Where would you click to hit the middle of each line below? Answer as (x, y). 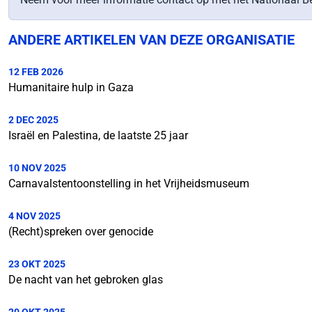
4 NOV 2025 (34, 216)
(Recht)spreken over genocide (81, 232)
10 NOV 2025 (37, 168)
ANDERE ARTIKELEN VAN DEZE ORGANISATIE (151, 40)
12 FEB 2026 (36, 72)
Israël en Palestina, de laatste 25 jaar (98, 135)
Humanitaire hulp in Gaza (71, 87)
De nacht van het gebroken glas (86, 280)
